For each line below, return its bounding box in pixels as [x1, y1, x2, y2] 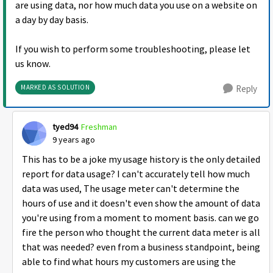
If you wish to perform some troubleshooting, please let [15, 43, 250, 56]
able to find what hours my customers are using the [22, 256, 236, 269]
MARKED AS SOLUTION [21, 83, 90, 92]
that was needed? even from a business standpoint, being [22, 241, 260, 254]
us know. [15, 58, 51, 71]
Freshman [81, 121, 117, 133]
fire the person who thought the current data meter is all [22, 227, 260, 239]
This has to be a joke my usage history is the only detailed [22, 154, 260, 166]
